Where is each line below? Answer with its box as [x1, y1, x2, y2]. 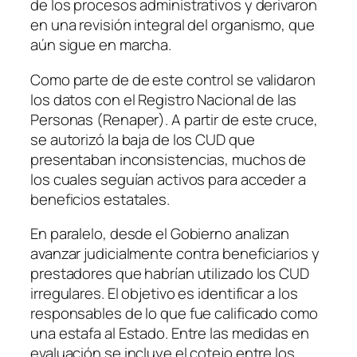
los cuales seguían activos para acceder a [30, 168, 306, 190]
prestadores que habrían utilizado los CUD [30, 263, 309, 284]
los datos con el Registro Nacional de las [30, 88, 296, 110]
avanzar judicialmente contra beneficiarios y [30, 243, 320, 265]
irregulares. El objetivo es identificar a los [30, 283, 298, 304]
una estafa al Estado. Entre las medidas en [30, 323, 309, 344]
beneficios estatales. [30, 188, 170, 210]
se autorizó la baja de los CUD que [30, 128, 255, 150]
